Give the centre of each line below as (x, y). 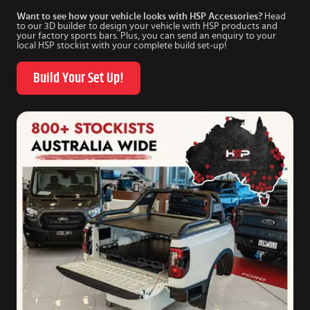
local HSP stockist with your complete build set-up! (122, 46)
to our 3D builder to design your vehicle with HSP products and (147, 27)
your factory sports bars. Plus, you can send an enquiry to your (146, 36)
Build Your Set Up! (79, 79)
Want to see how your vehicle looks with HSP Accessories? (139, 17)
